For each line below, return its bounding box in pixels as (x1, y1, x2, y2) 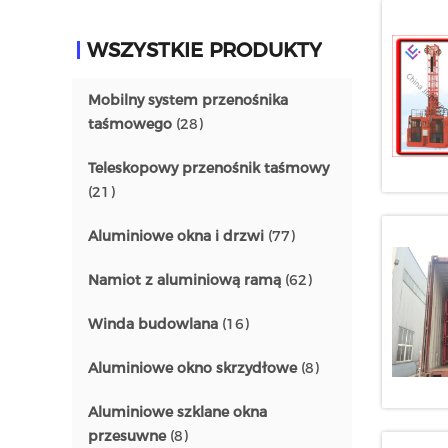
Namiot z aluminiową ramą (88, 271, 281, 289)
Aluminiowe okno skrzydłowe (88, 359, 297, 377)
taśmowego (88, 115, 172, 133)
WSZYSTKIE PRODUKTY (87, 38, 322, 62)
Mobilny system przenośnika (88, 91, 288, 109)
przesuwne (88, 427, 166, 445)
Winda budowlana (88, 315, 218, 333)
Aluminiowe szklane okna (88, 403, 267, 421)
